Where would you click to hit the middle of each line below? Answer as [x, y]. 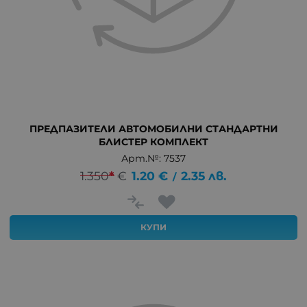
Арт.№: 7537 [153, 158]
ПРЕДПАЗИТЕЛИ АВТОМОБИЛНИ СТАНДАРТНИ [153, 128]
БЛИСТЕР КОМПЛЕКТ [153, 142]
